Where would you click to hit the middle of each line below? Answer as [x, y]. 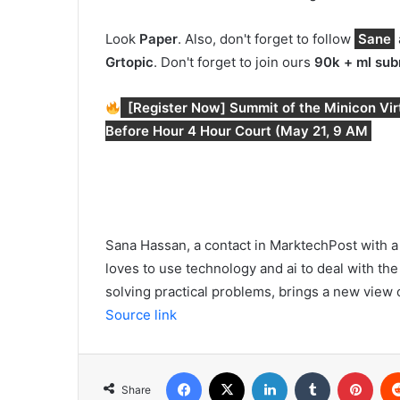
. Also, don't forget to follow [266, 39]
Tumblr [348, 372]
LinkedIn [310, 372]
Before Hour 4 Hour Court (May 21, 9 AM [237, 131]
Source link [141, 315]
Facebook [228, 372]
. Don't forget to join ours [234, 62]
